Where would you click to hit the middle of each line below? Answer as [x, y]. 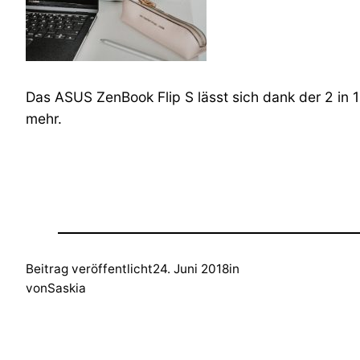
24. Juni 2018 [191, 269]
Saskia [67, 288]
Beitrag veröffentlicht [89, 269]
